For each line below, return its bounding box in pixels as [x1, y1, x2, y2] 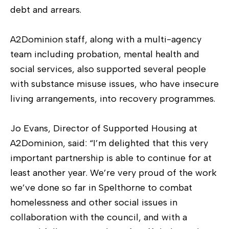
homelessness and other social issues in [10, 196, 177, 208]
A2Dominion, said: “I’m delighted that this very [10, 137, 208, 149]
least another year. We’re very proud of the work [10, 167, 217, 178]
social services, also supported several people [10, 63, 206, 75]
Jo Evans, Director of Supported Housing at [10, 122, 197, 134]
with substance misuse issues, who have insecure [10, 78, 219, 89]
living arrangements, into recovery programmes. [10, 93, 215, 104]
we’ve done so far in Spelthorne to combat [10, 181, 192, 193]
